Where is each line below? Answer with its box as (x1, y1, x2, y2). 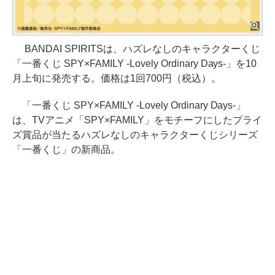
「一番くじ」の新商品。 (12, 144, 120, 155)
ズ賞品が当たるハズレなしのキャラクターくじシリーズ (12, 130, 258, 140)
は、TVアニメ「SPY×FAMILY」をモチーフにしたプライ (12, 115, 262, 125)
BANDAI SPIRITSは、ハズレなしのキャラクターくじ (12, 44, 260, 54)
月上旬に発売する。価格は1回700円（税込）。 (12, 73, 221, 83)
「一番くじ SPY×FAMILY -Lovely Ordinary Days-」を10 (12, 58, 257, 69)
